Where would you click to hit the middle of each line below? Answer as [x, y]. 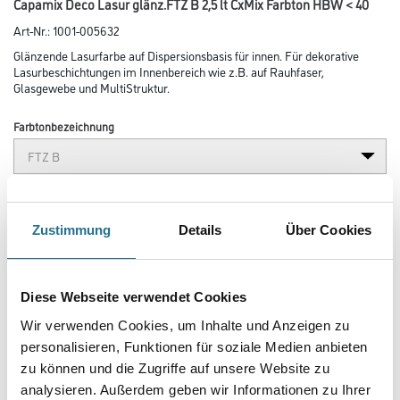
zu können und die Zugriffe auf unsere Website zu [175, 368]
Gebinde [34, 265]
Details [200, 230]
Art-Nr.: [33, 30]
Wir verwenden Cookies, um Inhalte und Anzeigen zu [185, 325]
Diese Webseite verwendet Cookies [133, 297]
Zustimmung [71, 230]
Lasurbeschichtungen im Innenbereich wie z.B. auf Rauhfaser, [169, 71]
